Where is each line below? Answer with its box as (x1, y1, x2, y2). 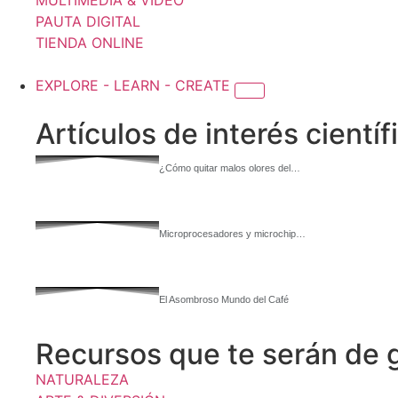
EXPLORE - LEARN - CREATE (36, 76, 235, 94)
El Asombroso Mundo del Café (158, 294, 289, 305)
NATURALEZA (36, 370, 129, 388)
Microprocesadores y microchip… (158, 228, 306, 239)
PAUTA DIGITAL (36, 12, 140, 30)
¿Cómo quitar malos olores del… (158, 163, 300, 173)
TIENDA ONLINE (36, 34, 144, 52)
